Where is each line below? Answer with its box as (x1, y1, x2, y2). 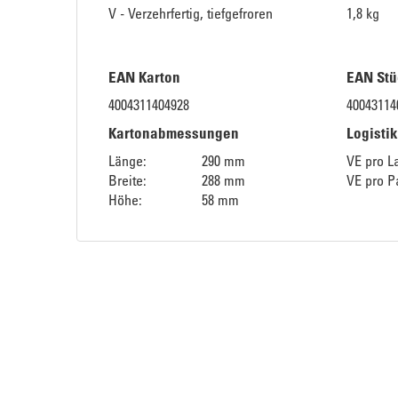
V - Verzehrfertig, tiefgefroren (108, 4, 273, 22)
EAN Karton (108, 67, 180, 86)
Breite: (108, 171, 147, 189)
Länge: (108, 151, 147, 170)
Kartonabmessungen (108, 123, 239, 142)
